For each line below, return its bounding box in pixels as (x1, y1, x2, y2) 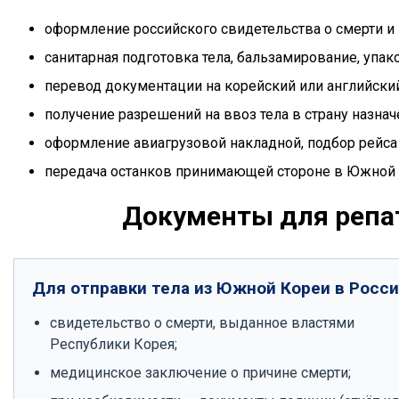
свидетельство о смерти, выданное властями (50, 314, 354, 331)
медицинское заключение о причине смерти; (50, 364, 351, 381)
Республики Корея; (50, 336, 177, 353)
